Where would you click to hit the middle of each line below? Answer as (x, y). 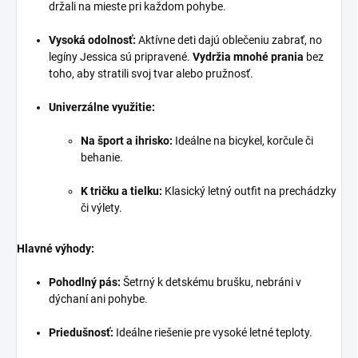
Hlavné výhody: (56, 248)
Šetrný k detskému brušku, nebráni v (211, 282)
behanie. (102, 157)
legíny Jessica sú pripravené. (121, 56)
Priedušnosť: (81, 332)
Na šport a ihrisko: (127, 140)
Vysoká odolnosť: (92, 40)
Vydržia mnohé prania (248, 56)
